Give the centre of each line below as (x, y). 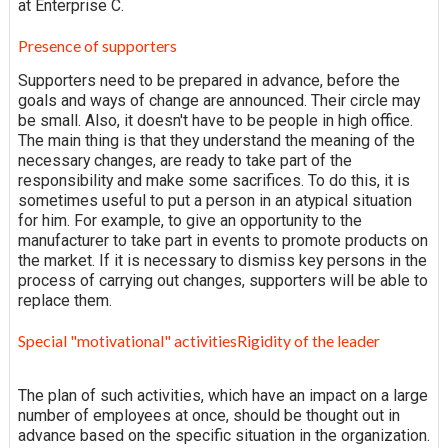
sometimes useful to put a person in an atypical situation (214, 201)
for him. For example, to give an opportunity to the (189, 221)
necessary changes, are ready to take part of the (184, 161)
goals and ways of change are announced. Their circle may (218, 101)
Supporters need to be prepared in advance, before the (208, 81)
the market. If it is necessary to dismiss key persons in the (222, 261)
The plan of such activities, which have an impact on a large (222, 396)
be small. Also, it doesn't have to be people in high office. (215, 121)
